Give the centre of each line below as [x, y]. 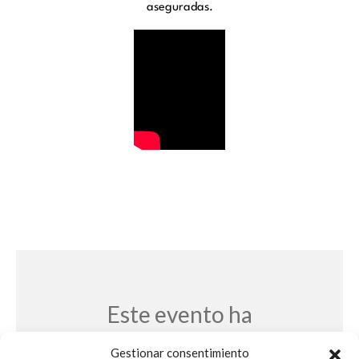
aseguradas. [179, 8]
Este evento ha [179, 315]
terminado [179, 341]
